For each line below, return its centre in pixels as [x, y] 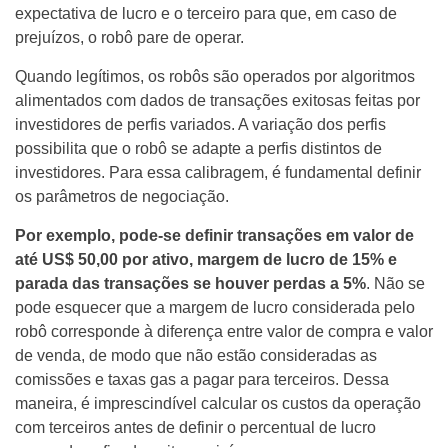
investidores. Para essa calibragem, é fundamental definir [218, 172]
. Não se [395, 283]
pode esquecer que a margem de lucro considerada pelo [215, 307]
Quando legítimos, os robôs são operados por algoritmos [215, 76]
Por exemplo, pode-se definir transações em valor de [214, 235]
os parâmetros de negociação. [122, 196]
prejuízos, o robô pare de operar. [129, 37]
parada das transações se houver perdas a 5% [190, 283]
